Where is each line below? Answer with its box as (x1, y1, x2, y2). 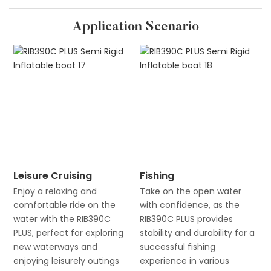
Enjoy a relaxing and (13, 184, 97, 197)
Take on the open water (139, 184, 241, 197)
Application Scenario (72, 21, 199, 34)
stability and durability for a (139, 226, 255, 239)
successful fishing (139, 240, 215, 253)
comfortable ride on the (13, 198, 116, 211)
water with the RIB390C (13, 212, 111, 225)
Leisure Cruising (13, 168, 92, 183)
